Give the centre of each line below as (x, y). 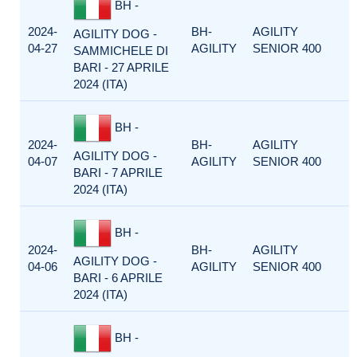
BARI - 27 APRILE (121, 67)
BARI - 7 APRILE (118, 173)
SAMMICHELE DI (121, 51)
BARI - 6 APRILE (118, 278)
